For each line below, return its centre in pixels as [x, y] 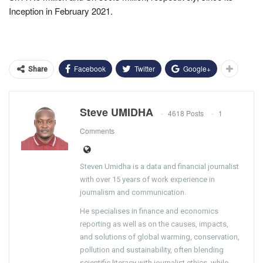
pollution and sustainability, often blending [152, 249]
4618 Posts [186, 113]
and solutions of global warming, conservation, [160, 237]
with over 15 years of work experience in [147, 179]
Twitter [145, 68]
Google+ [197, 68]
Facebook [90, 68]
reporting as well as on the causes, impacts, [154, 224]
